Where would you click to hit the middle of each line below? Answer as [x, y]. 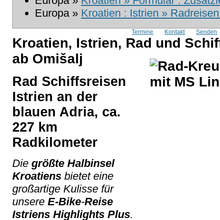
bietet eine [87, 176]
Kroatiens [37, 176]
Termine [143, 32]
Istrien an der [55, 97]
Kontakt [175, 32]
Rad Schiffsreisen [69, 82]
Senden [207, 32]
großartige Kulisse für [63, 189]
